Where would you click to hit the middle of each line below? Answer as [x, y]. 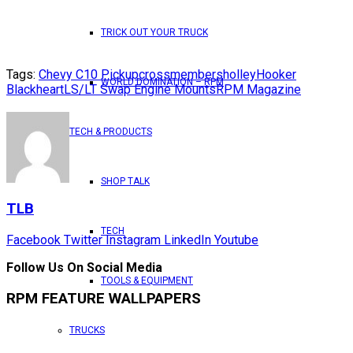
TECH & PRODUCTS [111, 132]
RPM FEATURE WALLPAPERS [104, 298]
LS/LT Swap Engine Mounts [140, 89]
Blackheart [35, 89]
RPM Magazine [258, 89]
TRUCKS [87, 330]
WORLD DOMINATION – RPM [162, 82]
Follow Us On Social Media [84, 268]
